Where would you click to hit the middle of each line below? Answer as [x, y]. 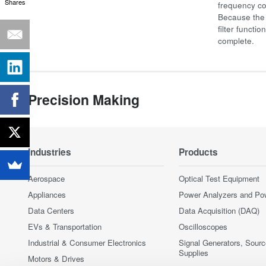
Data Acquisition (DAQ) [219, 210]
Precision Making [84, 99]
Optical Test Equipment [219, 178]
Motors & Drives [56, 259]
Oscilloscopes [203, 227]
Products [198, 152]
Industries [50, 152]
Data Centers [51, 210]
